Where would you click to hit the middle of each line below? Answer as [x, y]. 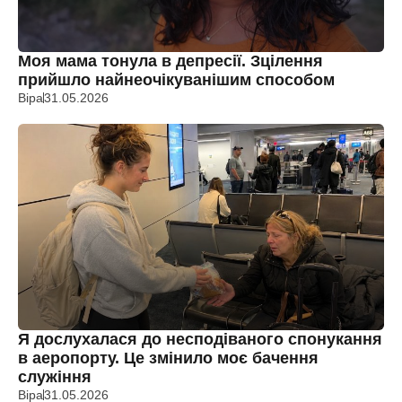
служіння [55, 376]
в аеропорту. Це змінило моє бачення [168, 358]
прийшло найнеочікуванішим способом [176, 80]
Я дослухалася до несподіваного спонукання [200, 339]
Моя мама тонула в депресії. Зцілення [170, 61]
